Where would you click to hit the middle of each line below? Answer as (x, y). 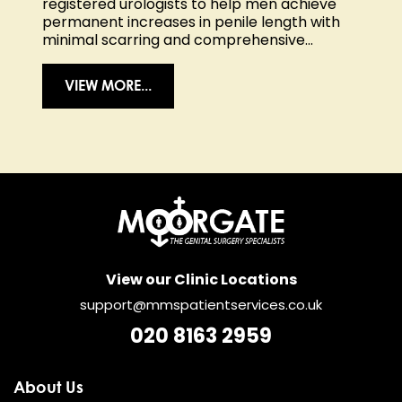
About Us (48, 387)
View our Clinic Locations (201, 280)
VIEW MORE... (108, 85)
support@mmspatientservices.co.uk (201, 305)
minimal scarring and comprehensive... (178, 39)
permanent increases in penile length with (191, 22)
